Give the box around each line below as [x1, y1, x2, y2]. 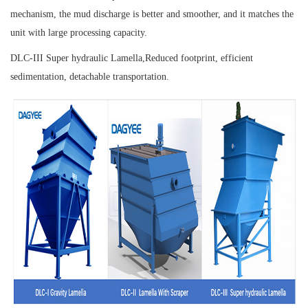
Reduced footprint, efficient [145, 53, 253, 64]
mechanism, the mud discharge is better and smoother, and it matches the [10, 9, 294, 20]
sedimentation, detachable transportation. [10, 71, 169, 82]
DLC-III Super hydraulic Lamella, [10, 53, 145, 64]
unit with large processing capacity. [10, 27, 147, 38]
